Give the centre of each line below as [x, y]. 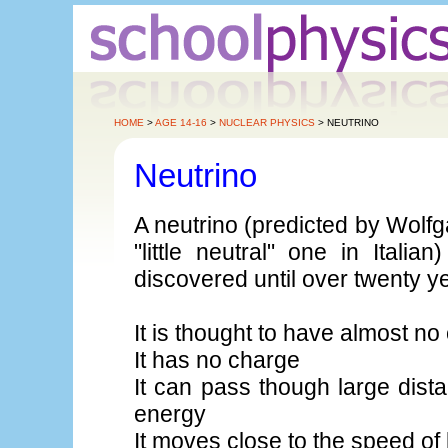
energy [170, 413]
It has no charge [217, 359]
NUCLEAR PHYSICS [267, 122]
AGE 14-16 [181, 122]
